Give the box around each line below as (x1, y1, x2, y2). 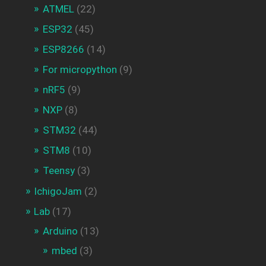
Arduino (42, 225, 78, 237)
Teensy (42, 164, 75, 177)
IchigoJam (33, 185, 82, 198)
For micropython (42, 64, 117, 76)
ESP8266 (42, 43, 84, 56)
